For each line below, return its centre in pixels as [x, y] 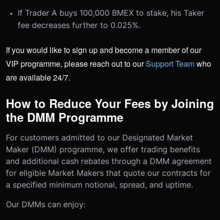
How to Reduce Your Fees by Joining [110, 103]
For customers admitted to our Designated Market [99, 137]
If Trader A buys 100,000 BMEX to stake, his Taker [111, 13]
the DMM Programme [65, 117]
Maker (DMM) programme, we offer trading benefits [103, 149]
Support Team [170, 63]
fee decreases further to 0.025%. [79, 25]
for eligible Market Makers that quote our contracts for [108, 173]
